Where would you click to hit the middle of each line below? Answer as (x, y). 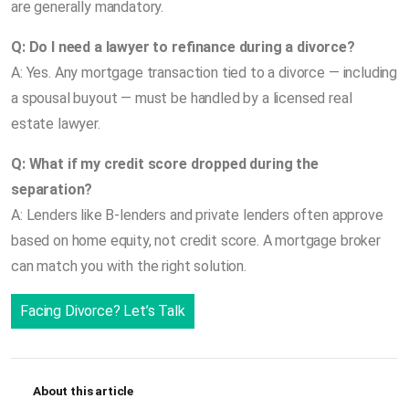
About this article (84, 390)
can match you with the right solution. (129, 266)
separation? (52, 189)
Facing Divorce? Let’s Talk (103, 310)
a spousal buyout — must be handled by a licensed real (182, 98)
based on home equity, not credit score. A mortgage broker (196, 240)
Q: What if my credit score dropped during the (165, 163)
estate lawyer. (56, 123)
